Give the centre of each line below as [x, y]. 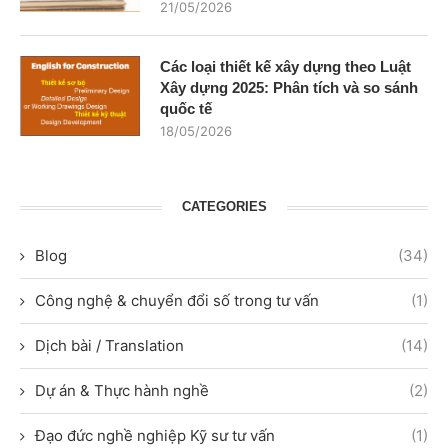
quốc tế [186, 109]
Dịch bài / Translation [109, 346]
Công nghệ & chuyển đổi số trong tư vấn [177, 301]
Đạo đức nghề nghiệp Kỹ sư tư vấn [155, 436]
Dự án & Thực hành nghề [122, 391]
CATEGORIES [224, 207]
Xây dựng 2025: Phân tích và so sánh [289, 88]
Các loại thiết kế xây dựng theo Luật [285, 67]
